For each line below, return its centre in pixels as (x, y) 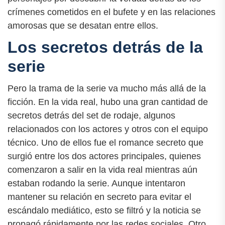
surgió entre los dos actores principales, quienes (104, 156)
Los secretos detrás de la (105, 47)
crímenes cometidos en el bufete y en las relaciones (111, 12)
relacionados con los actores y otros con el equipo (108, 129)
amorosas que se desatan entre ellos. (83, 26)
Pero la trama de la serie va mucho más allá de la (107, 88)
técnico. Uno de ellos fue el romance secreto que (105, 142)
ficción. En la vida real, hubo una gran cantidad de (108, 102)
